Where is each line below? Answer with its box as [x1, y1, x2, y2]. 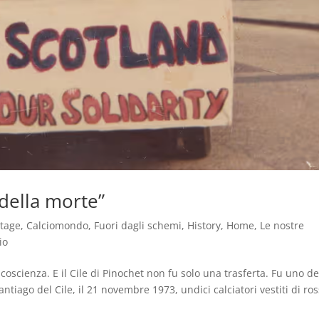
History [187, 218, 221, 232]
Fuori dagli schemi [94, 218, 182, 232]
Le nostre [260, 218, 305, 232]
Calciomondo [26, 218, 89, 232]
